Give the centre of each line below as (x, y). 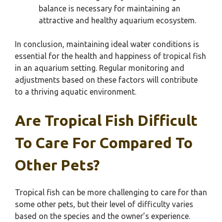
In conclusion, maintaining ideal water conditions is (107, 44)
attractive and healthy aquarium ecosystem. (117, 20)
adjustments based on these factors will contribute (106, 80)
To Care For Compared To (104, 143)
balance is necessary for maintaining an (110, 8)
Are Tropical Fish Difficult (106, 120)
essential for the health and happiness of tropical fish (111, 56)
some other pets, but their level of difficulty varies (104, 204)
